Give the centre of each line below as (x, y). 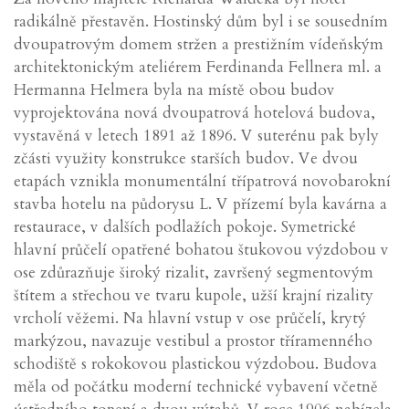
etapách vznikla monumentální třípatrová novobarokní (202, 181)
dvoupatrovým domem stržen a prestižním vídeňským (199, 44)
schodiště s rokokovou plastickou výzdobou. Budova (195, 364)
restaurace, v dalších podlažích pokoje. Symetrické (185, 227)
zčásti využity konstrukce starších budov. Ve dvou (186, 158)
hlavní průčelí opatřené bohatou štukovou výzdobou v (201, 250)
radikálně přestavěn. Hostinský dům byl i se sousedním (201, 21)
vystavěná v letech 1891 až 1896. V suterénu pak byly (196, 136)
